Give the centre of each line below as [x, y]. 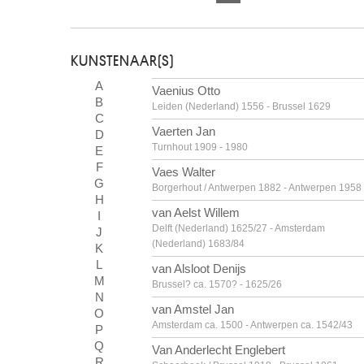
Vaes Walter [184, 172]
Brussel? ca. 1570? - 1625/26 [217, 284]
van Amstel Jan [193, 309]
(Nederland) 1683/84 [198, 244]
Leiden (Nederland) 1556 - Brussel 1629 [241, 106]
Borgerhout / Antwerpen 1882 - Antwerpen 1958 [257, 188]
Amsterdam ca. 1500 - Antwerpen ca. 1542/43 [252, 325]
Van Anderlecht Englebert [219, 350]
